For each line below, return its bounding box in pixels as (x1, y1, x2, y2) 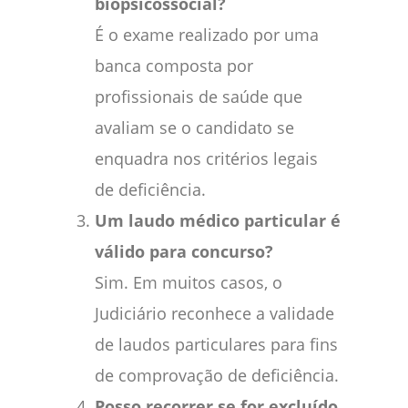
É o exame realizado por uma (95, 24, 319, 46)
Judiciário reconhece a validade (95, 302, 334, 325)
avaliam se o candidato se (95, 117, 294, 139)
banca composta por (95, 55, 253, 77)
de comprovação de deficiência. (95, 364, 339, 387)
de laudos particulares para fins (95, 333, 338, 356)
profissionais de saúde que (95, 86, 302, 108)
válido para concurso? (95, 240, 273, 263)
